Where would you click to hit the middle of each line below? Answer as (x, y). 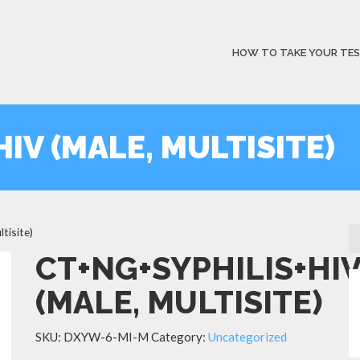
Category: (180, 336)
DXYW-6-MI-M (106, 336)
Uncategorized (247, 336)
